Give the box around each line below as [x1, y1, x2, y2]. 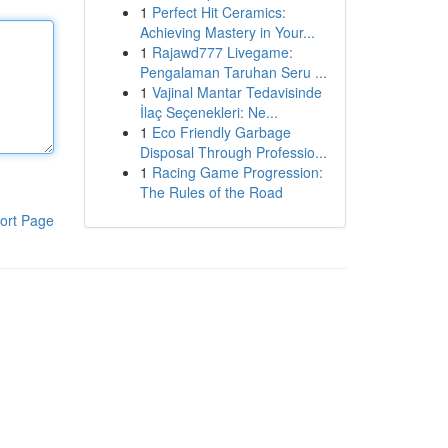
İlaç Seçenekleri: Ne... [139, 102, 278, 122]
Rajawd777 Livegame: [151, 42, 293, 62]
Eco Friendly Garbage [151, 122, 291, 142]
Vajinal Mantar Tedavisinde [151, 82, 322, 102]
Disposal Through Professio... [139, 142, 327, 162]
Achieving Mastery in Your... [139, 22, 315, 42]
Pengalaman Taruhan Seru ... [139, 62, 327, 82]
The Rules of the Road [139, 182, 283, 202]
